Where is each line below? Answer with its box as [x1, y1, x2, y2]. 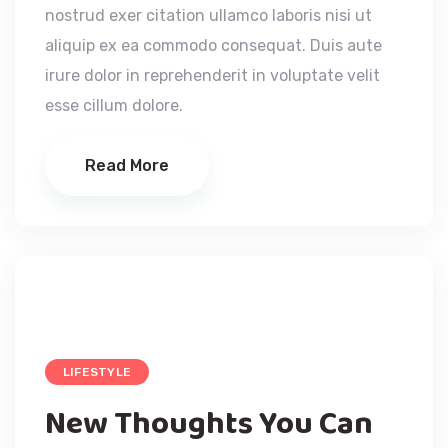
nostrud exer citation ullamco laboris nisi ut [45, 5, 372, 25]
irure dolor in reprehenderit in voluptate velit [45, 65, 380, 85]
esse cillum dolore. [45, 95, 183, 115]
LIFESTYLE [63, 364, 132, 379]
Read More [85, 155, 169, 175]
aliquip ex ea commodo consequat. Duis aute [45, 35, 382, 55]
